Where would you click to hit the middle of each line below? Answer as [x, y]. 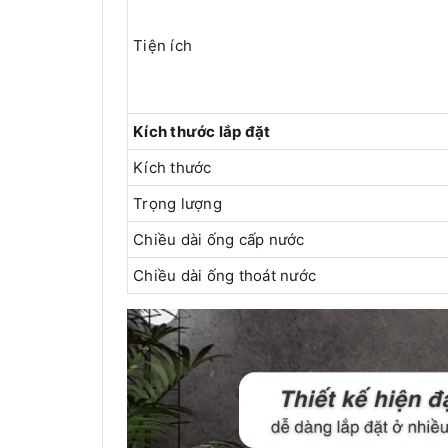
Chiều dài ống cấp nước [219, 240]
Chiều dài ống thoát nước [224, 276]
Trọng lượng [177, 204]
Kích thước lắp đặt [202, 132]
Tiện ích [162, 46]
